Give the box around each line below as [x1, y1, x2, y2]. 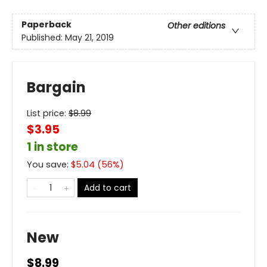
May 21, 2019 [65, 32, 114, 44]
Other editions [167, 20, 225, 32]
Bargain [27, 77, 86, 98]
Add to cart [84, 182, 131, 194]
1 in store [27, 139, 78, 156]
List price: [27, 107, 69, 120]
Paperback [21, 18, 72, 31]
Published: [21, 32, 65, 44]
